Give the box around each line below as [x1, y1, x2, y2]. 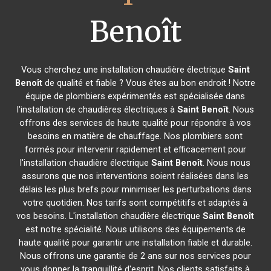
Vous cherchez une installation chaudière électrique [21, 64, 228, 75]
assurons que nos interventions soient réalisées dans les [22, 171, 249, 181]
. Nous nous [203, 157, 251, 168]
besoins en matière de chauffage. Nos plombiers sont [28, 131, 243, 142]
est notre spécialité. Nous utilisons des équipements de [25, 224, 246, 235]
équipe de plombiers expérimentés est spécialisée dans [25, 91, 246, 102]
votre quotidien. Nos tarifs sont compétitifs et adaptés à [23, 197, 248, 208]
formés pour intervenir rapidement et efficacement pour [24, 144, 246, 155]
